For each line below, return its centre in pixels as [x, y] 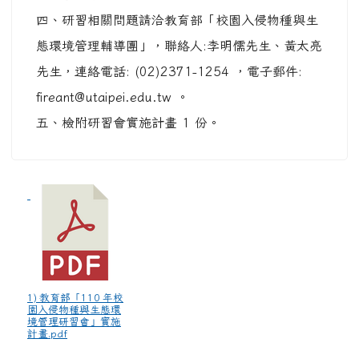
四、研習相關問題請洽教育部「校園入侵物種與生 [177, 20]
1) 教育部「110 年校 [75, 298]
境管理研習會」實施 [74, 322]
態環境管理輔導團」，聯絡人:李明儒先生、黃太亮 [179, 46]
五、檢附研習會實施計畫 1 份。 [128, 123]
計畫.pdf [47, 334]
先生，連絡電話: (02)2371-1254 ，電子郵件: [169, 71]
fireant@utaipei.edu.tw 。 [113, 97]
